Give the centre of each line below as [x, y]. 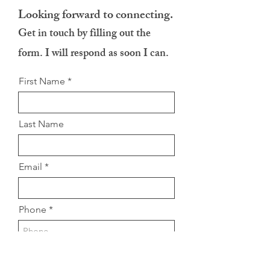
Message [38, 252]
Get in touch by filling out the [84, 34]
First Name [42, 81]
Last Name [41, 124]
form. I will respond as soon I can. [93, 54]
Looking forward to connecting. [96, 16]
